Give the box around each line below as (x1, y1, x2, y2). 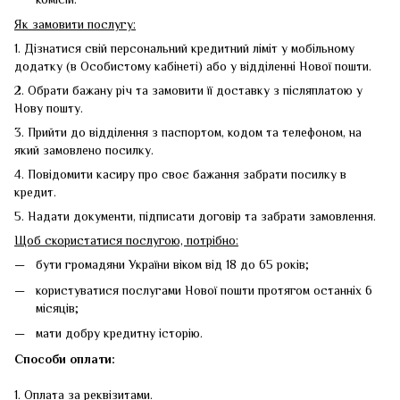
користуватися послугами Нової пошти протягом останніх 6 (36, 282, 372, 297)
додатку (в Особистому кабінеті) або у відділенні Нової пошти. (14, 59, 371, 74)
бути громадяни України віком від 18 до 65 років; (36, 257, 309, 272)
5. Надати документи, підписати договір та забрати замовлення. (14, 209, 376, 224)
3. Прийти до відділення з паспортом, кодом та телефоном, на (14, 125, 362, 140)
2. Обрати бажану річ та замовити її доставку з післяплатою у (14, 83, 362, 98)
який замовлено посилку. (14, 143, 154, 158)
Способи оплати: (14, 351, 115, 366)
